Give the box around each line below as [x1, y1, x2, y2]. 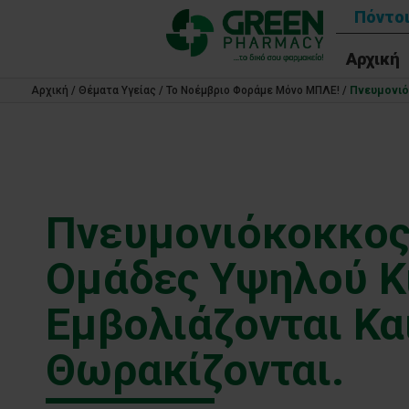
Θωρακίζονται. [46, 343, 344, 396]
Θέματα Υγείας [78, 84, 156, 97]
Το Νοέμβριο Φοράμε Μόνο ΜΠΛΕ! [165, 84, 340, 97]
